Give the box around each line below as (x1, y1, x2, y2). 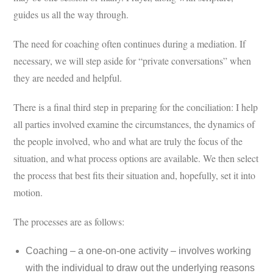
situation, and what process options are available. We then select (13, 152, 259, 165)
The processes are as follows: (13, 215, 125, 229)
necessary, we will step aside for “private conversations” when (13, 54, 252, 68)
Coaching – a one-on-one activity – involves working (26, 246, 252, 257)
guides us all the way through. (13, 8, 129, 21)
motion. (13, 186, 43, 199)
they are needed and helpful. (13, 71, 122, 85)
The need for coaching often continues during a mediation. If (13, 37, 246, 51)
